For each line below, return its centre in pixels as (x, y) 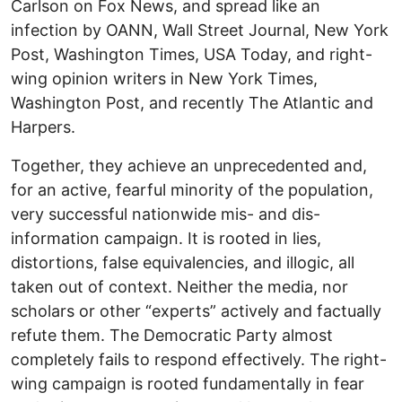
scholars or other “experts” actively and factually (196, 310)
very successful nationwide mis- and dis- (166, 214)
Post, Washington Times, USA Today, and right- (192, 54)
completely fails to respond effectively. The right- (199, 359)
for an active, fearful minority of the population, (192, 189)
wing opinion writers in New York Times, (164, 78)
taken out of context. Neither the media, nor (179, 286)
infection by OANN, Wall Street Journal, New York (200, 30)
